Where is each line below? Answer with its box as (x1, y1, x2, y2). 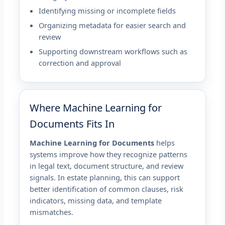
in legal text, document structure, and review (30, 160, 184, 171)
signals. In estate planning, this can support (30, 172, 180, 182)
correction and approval (39, 57, 122, 68)
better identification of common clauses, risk (30, 183, 184, 194)
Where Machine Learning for (30, 100, 162, 115)
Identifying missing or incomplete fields (39, 5, 176, 16)
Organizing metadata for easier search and (39, 20, 186, 30)
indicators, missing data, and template (30, 195, 162, 205)
